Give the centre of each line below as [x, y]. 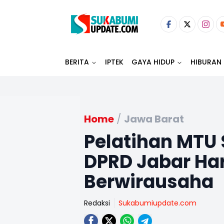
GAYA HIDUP [153, 62]
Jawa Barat [154, 119]
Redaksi [97, 203]
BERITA [77, 62]
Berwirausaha [149, 182]
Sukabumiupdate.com [157, 203]
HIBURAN [206, 62]
